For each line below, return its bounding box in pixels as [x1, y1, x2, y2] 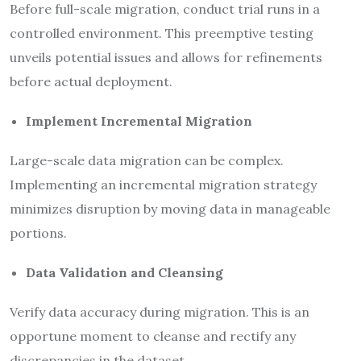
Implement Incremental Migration [26, 112, 252, 129]
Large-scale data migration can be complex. [10, 151, 284, 168]
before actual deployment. [10, 73, 172, 89]
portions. [10, 224, 67, 241]
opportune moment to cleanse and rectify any [10, 327, 296, 344]
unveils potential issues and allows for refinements [10, 48, 322, 65]
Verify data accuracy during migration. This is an [10, 303, 309, 320]
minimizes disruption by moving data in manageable [10, 200, 330, 217]
